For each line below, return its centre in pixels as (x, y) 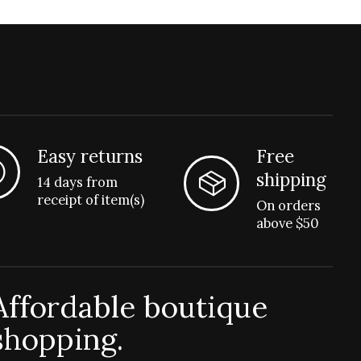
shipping (292, 179)
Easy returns (90, 156)
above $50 (288, 223)
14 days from (77, 182)
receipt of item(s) (91, 199)
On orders (289, 205)
